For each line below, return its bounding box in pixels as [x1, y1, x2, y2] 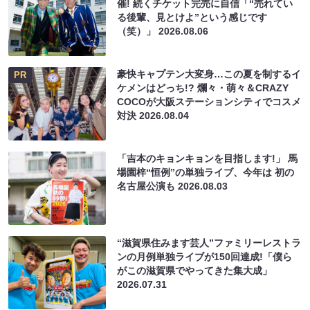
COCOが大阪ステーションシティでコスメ [117, 96, 302, 108]
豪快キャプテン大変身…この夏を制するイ [117, 69, 302, 80]
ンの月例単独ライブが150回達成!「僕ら [117, 251, 293, 263]
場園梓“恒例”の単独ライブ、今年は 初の [117, 167, 295, 179]
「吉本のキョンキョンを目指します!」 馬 [117, 153, 298, 165]
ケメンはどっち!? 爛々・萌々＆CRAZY [117, 82, 289, 94]
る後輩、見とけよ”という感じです [117, 12, 268, 24]
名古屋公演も [117, 181, 179, 192]
